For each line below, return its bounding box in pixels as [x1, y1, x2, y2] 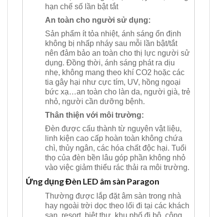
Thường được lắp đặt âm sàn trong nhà [45, 191, 181, 200]
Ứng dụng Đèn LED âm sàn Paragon [26, 176, 159, 186]
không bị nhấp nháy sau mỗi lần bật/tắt [45, 39, 177, 47]
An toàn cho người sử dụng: [45, 15, 151, 24]
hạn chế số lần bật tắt [45, 2, 118, 11]
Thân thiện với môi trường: [45, 110, 144, 119]
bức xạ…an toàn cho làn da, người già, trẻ [45, 87, 190, 96]
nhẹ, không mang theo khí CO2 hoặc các [45, 68, 185, 77]
